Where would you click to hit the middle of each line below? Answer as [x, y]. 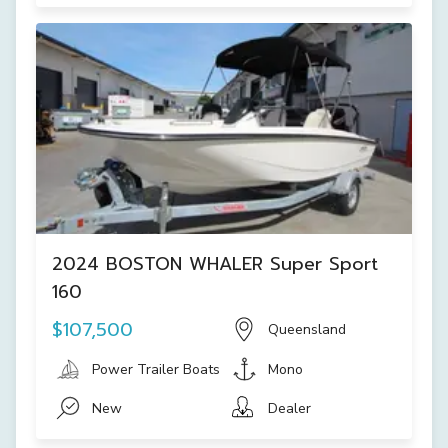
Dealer [289, 408]
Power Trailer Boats [156, 369]
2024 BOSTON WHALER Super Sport [215, 264]
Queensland [307, 329]
